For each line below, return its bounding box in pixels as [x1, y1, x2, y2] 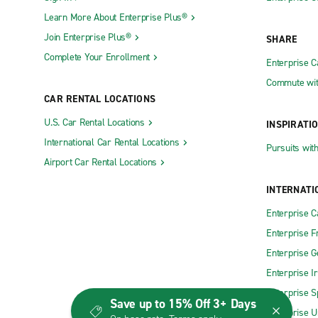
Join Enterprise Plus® [44, 31, 131, 45]
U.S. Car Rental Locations [44, 116, 145, 130]
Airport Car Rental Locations [44, 155, 157, 170]
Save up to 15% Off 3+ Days [110, 295, 256, 312]
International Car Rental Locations [44, 136, 180, 150]
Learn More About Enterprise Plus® [44, 11, 187, 25]
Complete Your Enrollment [44, 50, 150, 65]
